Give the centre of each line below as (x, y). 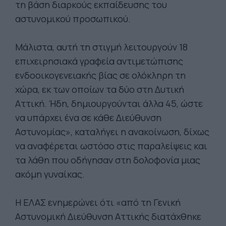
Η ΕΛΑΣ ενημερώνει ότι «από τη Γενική (98, 202)
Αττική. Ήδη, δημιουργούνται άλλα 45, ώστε (109, 103)
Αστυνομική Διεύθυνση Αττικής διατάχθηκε (108, 216)
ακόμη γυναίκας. (50, 174)
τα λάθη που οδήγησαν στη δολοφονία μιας (108, 160)
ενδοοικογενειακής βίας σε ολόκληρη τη (100, 75)
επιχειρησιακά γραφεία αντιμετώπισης (99, 61)
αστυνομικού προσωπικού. (73, 19)
